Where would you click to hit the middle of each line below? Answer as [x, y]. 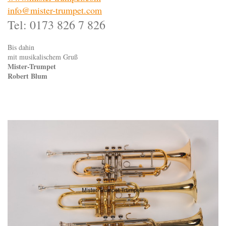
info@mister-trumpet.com [55, 10]
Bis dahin [21, 47]
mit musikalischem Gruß [43, 57]
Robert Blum [27, 76]
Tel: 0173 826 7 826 [56, 25]
